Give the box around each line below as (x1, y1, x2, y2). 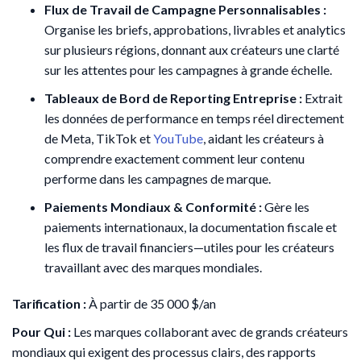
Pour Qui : (12, 323, 71, 339)
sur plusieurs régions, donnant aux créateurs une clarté (44, 41, 339, 57)
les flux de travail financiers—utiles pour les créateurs (44, 239, 334, 255)
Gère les (262, 198, 309, 214)
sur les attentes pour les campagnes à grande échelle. (44, 61, 332, 77)
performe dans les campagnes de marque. (44, 170, 271, 186)
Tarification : (12, 295, 86, 311)
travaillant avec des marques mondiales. (44, 259, 262, 275)
